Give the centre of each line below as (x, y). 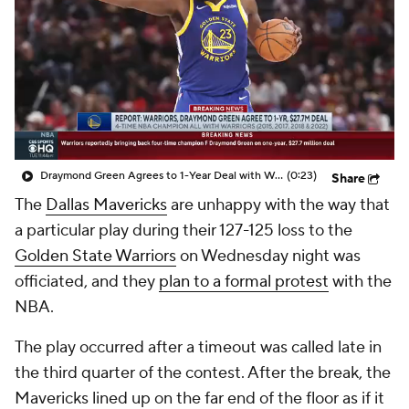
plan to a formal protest (244, 282)
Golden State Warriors (95, 256)
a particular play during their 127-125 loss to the (184, 231)
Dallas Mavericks (106, 205)
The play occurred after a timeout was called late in (198, 347)
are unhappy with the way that (278, 205)
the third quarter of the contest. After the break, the (203, 373)
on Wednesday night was (268, 256)
